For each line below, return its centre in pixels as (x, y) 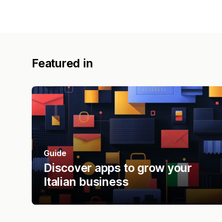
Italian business (86, 182)
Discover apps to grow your (118, 168)
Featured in (62, 63)
